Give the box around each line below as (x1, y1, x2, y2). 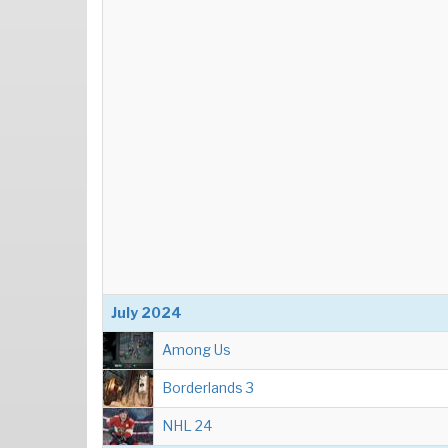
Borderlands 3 (162, 379, 254, 396)
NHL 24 (162, 417, 212, 434)
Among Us (162, 341, 231, 358)
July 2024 (111, 304, 182, 321)
